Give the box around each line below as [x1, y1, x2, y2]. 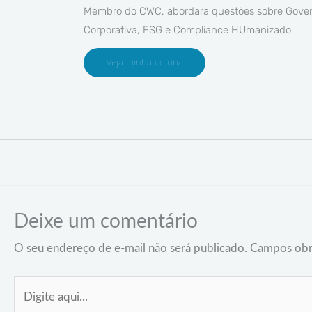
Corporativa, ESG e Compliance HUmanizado [84, 23, 291, 36]
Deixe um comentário [14, 211, 198, 231]
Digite [13, 281, 45, 293]
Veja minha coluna [106, 57, 183, 68]
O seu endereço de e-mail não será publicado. [14, 242, 247, 254]
